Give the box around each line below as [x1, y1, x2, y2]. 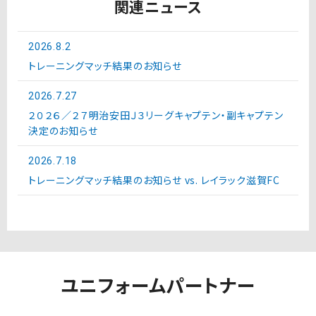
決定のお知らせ [28, 123, 98, 138]
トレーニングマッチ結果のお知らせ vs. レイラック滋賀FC [28, 172, 280, 187]
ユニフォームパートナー [61, 271, 255, 298]
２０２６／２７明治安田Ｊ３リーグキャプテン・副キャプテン [28, 107, 284, 122]
